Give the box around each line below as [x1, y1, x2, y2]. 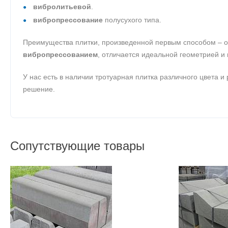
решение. [23, 84, 55, 93]
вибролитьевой [33, 2, 91, 11]
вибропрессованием [23, 50, 98, 59]
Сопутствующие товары [10, 138, 145, 153]
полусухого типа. [103, 15, 161, 24]
